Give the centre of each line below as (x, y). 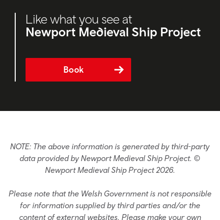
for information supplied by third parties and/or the (110, 206)
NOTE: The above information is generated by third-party (110, 147)
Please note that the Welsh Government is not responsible (110, 194)
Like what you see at (79, 19)
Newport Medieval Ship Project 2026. (110, 170)
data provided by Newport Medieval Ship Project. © (110, 158)
